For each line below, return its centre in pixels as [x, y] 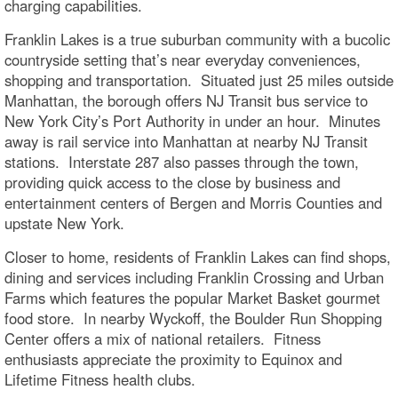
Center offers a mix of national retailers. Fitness [163, 338]
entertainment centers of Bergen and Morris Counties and [193, 202]
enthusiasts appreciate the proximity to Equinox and [173, 358]
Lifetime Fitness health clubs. [102, 379]
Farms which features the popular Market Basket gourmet [192, 297]
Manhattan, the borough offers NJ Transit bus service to [186, 100]
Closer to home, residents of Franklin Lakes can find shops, [198, 256]
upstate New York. [64, 223]
